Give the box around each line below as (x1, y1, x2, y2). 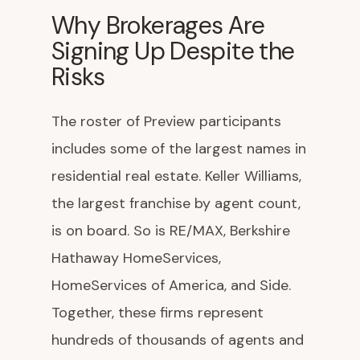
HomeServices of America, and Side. (51, 276, 291, 295)
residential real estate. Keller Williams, (51, 166, 301, 186)
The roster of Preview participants (51, 112, 281, 131)
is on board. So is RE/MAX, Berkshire (51, 221, 290, 240)
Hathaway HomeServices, (51, 248, 221, 268)
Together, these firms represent (51, 303, 264, 322)
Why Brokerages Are (51, 10, 265, 41)
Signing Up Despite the (51, 35, 295, 67)
